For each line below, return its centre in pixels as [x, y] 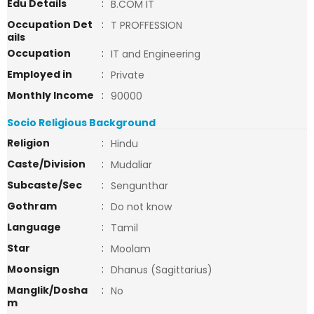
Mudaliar [131, 165]
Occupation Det [50, 25]
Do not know [141, 207]
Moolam [131, 249]
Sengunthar [139, 186]
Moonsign [33, 269]
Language [34, 227]
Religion [28, 143]
